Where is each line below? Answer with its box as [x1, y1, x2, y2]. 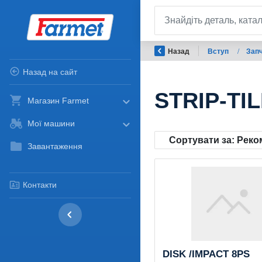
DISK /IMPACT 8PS [163, 248, 250, 260]
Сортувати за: [169, 135, 237, 145]
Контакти [22, 180, 57, 190]
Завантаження [27, 142, 83, 151]
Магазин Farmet [27, 96, 89, 106]
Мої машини [27, 119, 75, 129]
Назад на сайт [22, 67, 77, 77]
